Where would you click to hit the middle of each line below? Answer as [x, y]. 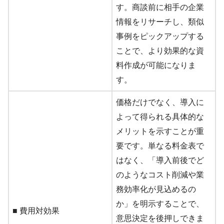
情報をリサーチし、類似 [160, 22]
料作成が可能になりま [156, 65]
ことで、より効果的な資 [160, 51]
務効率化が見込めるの [156, 189]
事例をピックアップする [160, 36]
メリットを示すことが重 [160, 131]
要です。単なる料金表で [160, 146]
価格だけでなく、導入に [160, 102]
